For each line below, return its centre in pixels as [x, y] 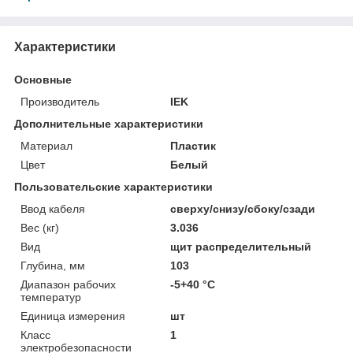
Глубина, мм [53, 265]
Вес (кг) [40, 227]
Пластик [193, 145]
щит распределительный [241, 246]
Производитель [60, 101]
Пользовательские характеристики [113, 186]
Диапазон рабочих [68, 284]
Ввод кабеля [53, 208]
